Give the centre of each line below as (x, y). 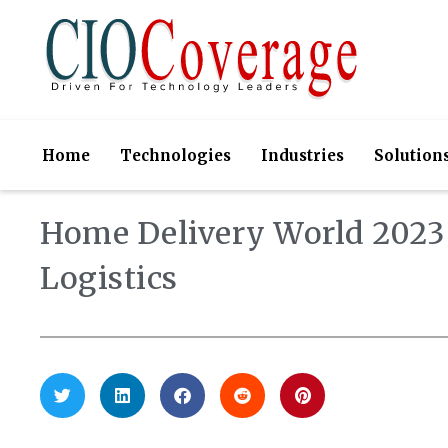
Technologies (175, 155)
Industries (302, 155)
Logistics (109, 278)
